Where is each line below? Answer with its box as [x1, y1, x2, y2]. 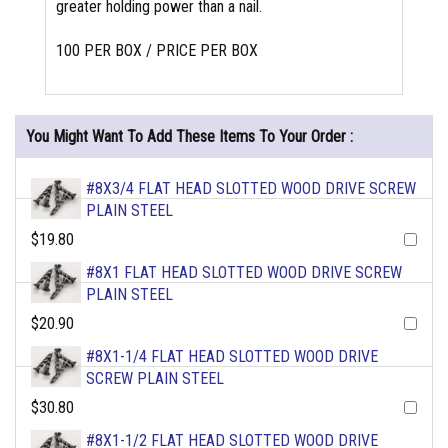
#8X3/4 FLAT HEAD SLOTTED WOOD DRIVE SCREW [86, 179, 416, 199]
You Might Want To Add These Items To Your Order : [26, 127, 353, 147]
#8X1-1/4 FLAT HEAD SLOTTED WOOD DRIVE [86, 347, 378, 367]
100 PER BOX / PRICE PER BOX [56, 41, 258, 61]
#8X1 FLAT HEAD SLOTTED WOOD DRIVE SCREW [86, 263, 402, 283]
